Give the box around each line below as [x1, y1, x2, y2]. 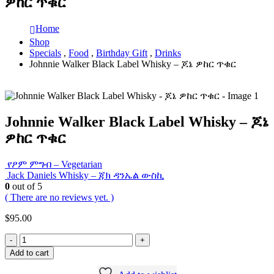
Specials [29, 48, 61, 59]
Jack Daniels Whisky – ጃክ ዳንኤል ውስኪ [7, 170, 164, 181]
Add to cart [10, 248, 49, 258]
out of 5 [10, 181, 42, 192]
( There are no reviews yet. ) [5, 192, 114, 203]
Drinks [155, 48, 181, 59]
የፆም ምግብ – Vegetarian [7, 159, 102, 170]
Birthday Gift [96, 48, 147, 59]
